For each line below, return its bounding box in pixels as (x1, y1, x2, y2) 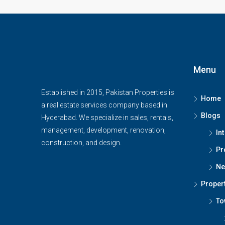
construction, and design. (41, 139, 122, 147)
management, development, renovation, (41, 126, 166, 134)
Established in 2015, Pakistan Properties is (41, 88, 174, 96)
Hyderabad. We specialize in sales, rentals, (41, 114, 173, 122)
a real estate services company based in (41, 101, 167, 109)
